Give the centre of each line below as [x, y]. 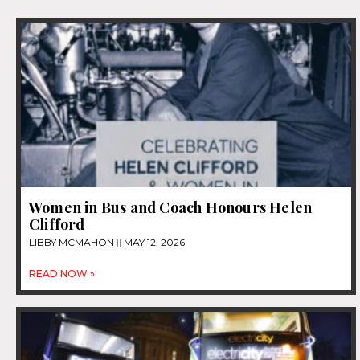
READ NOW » [62, 274]
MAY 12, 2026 [153, 243]
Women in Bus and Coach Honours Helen [171, 208]
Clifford [57, 225]
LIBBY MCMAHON [73, 243]
